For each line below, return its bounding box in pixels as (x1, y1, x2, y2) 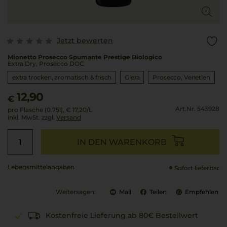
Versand (56, 113, 81, 121)
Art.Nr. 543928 (175, 104, 219, 112)
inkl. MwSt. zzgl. (8, 113, 56, 121)
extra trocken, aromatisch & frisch (12, 73, 112, 81)
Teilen (149, 188, 167, 196)
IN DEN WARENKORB (77, 137, 167, 147)
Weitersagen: (56, 188, 96, 196)
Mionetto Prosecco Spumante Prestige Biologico (8, 53, 162, 61)
